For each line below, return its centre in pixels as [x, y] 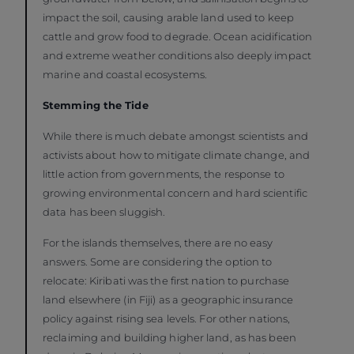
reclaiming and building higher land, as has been [169, 338]
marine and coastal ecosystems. [126, 75]
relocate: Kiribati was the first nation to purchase [166, 281]
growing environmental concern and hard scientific [175, 193]
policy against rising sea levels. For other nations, [167, 319]
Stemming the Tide [97, 105]
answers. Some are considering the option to [158, 262]
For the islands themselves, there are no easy [158, 243]
